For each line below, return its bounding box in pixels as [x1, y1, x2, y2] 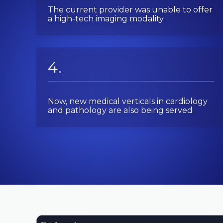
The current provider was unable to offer [48, 5, 213, 15]
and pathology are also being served [48, 106, 193, 115]
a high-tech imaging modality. [48, 14, 165, 24]
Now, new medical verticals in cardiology [48, 97, 208, 107]
